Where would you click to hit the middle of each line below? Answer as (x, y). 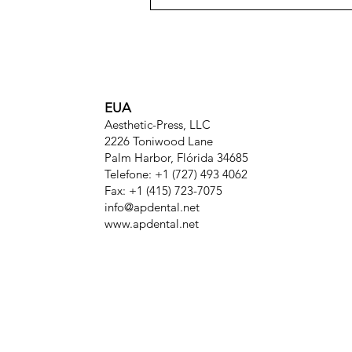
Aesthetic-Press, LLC (158, 125)
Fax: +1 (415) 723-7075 (163, 191)
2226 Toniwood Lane (159, 141)
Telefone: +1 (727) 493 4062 (176, 174)
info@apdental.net (152, 207)
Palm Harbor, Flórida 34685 (176, 158)
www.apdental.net (152, 224)
